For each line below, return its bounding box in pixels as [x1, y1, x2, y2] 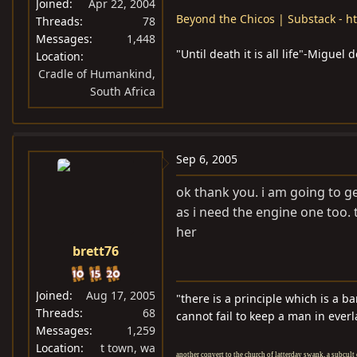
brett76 [73, 242, 119, 260]
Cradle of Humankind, [38, 66, 155, 81]
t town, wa [100, 340, 155, 355]
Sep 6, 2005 [176, 151, 237, 167]
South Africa [90, 84, 155, 99]
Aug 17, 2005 [86, 288, 155, 303]
